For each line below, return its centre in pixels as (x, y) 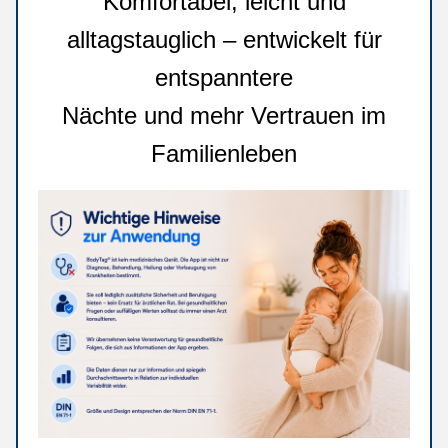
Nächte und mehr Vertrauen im (224, 115)
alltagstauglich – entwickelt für (224, 39)
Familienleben (224, 153)
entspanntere (224, 77)
